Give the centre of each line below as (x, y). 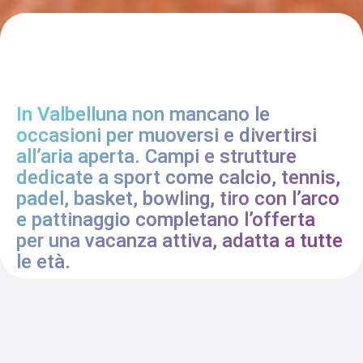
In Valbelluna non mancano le (143, 114)
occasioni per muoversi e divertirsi (167, 135)
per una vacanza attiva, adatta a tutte (179, 240)
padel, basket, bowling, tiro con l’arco (178, 198)
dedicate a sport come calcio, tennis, (178, 177)
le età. (43, 261)
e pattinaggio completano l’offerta (166, 219)
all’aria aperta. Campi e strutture (156, 156)
